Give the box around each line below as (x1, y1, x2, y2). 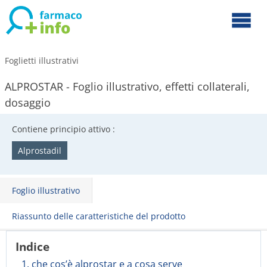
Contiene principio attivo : (12, 123, 115, 135)
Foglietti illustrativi (5, 55, 79, 66)
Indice (15, 239, 49, 254)
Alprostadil (18, 145, 61, 156)
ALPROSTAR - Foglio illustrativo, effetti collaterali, (5, 79, 250, 94)
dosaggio (5, 95, 51, 110)
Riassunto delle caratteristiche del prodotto (12, 210, 185, 222)
